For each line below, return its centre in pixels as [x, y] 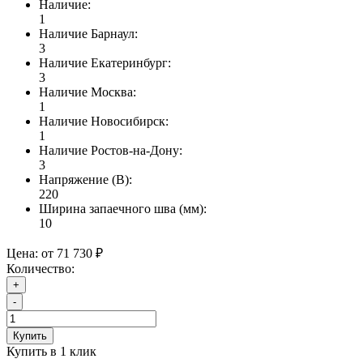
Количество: [41, 269]
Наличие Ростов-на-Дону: [111, 151]
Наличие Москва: [88, 92]
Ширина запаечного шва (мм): [123, 209]
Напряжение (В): [85, 180]
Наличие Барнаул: [88, 34]
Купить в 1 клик [51, 352]
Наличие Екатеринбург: [105, 63]
